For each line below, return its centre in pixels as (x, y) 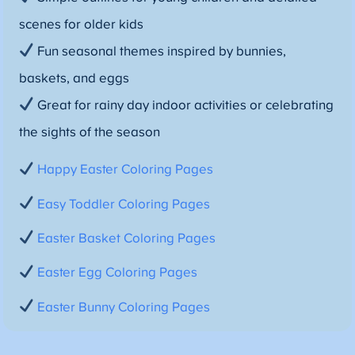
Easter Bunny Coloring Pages (124, 307)
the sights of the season (89, 132)
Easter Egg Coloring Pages (118, 273)
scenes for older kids (81, 24)
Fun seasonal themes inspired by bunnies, (160, 51)
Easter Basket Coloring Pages (127, 238)
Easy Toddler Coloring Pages (124, 204)
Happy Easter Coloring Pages (126, 170)
